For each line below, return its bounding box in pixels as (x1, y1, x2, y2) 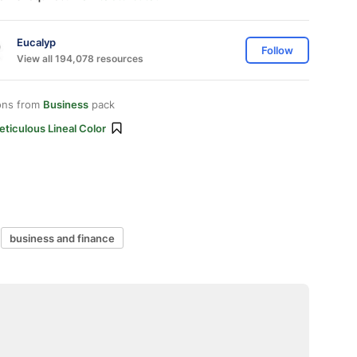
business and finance (10, 231, 115, 245)
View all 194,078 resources (17, 52, 143, 65)
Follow (261, 44, 293, 57)
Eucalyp (17, 35, 56, 49)
